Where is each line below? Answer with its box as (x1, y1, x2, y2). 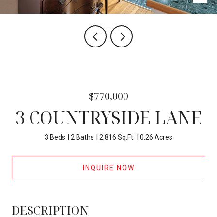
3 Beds (45, 133, 65, 141)
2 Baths (71, 133, 94, 141)
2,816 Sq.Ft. (99, 133, 135, 141)
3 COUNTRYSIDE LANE (15, 106, 202, 129)
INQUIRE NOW (82, 163, 135, 171)
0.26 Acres (140, 133, 172, 141)
